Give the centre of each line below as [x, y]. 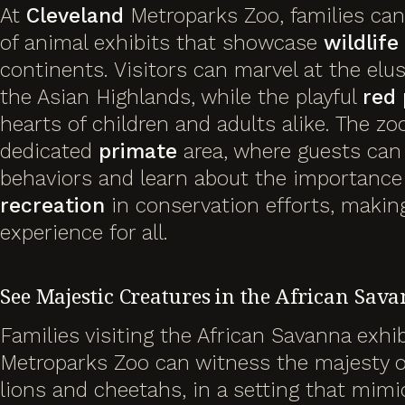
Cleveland [75, 15]
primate [138, 151]
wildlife [361, 42]
